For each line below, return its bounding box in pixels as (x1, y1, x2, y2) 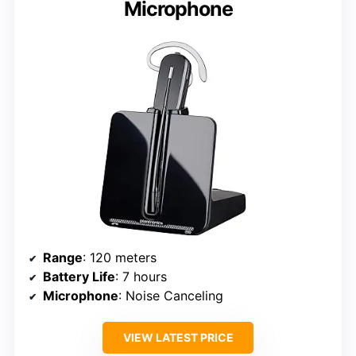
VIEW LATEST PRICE (122, 330, 234, 344)
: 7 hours (115, 268, 167, 284)
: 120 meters (83, 249, 157, 265)
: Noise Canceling (118, 287, 223, 304)
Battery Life (43, 268, 115, 284)
